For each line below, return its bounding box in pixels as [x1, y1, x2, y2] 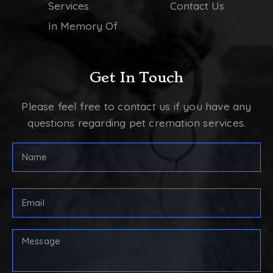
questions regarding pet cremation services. [27, 116, 246, 130]
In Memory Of [48, 19, 118, 33]
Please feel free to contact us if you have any [21, 100, 252, 113]
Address [12, 206, 50, 219]
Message [12, 247, 54, 260]
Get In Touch [89, 69, 184, 87]
